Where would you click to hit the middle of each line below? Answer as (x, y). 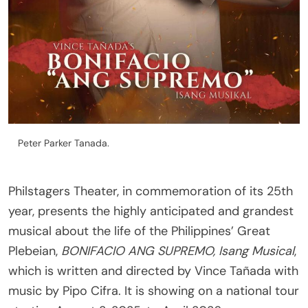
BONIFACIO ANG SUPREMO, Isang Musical (178, 251)
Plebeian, (35, 251)
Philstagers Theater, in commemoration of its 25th (151, 191)
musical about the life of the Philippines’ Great (139, 231)
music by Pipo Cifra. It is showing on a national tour (154, 290)
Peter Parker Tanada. (64, 143)
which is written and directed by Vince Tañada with (153, 271)
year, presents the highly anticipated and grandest (151, 211)
